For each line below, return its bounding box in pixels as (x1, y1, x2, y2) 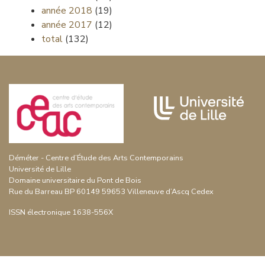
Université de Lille (9, 164, 71, 175)
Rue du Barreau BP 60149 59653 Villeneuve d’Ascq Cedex (9, 186, 214, 198)
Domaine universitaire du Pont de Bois (9, 175, 141, 186)
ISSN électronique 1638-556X (9, 207, 113, 218)
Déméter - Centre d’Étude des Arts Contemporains (9, 153, 183, 164)
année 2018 (41, 4, 92, 17)
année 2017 (41, 18, 92, 31)
